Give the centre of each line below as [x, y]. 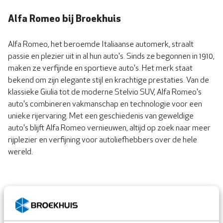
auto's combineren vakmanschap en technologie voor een [105, 105]
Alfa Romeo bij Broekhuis [64, 20]
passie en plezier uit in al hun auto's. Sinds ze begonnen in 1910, [111, 57]
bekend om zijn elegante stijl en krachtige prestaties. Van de [109, 81]
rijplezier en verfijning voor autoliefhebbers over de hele [103, 141]
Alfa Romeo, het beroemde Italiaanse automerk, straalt [101, 45]
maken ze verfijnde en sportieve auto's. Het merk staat [100, 69]
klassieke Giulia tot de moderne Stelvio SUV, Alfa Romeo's [105, 93]
